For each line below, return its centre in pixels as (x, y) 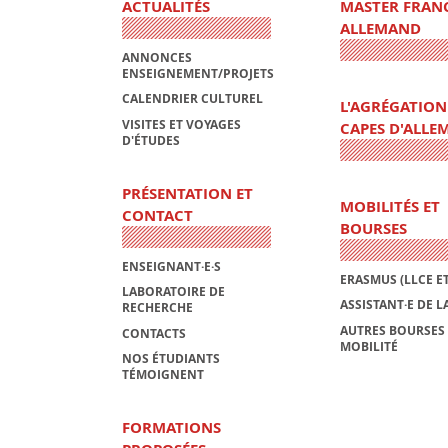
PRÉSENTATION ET (187, 193)
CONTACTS (154, 333)
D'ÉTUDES (151, 140)
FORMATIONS (171, 428)
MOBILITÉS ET (389, 207)
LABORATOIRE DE (173, 292)
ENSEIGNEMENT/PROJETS (198, 73)
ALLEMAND (380, 29)
